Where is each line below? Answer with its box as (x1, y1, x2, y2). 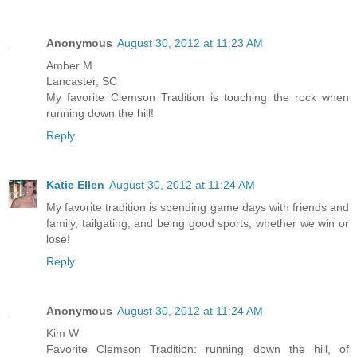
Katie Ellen (46, 178, 104, 191)
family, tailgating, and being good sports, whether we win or (46, 216, 349, 229)
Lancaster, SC (46, 74, 117, 88)
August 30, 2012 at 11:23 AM (117, 36, 263, 49)
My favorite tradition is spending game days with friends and (46, 200, 349, 214)
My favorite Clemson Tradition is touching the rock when (46, 90, 349, 104)
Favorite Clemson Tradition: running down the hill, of (46, 342, 349, 355)
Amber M (46, 58, 92, 72)
